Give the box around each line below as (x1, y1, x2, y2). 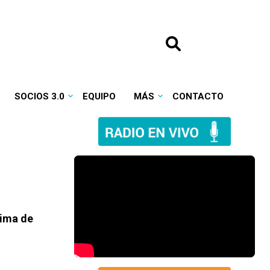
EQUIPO (82, 91, 116, 102)
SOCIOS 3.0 (14, 91, 64, 102)
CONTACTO (172, 91, 224, 102)
